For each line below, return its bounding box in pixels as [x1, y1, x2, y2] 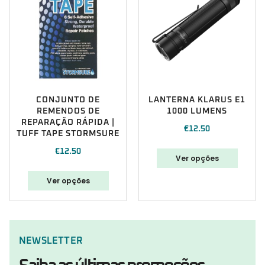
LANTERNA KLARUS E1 [148, 96, 245, 105]
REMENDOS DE [36, 107, 100, 116]
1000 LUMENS [167, 107, 227, 116]
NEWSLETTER [19, 236, 82, 246]
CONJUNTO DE [36, 96, 100, 105]
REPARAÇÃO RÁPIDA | [21, 118, 115, 127]
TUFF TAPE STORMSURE [17, 130, 119, 138]
